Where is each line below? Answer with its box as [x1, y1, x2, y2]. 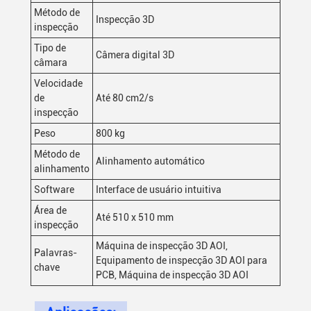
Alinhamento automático [96, 155, 205, 167]
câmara [34, 57, 67, 68]
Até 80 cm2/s [96, 92, 153, 103]
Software [34, 184, 74, 195]
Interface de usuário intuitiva [96, 184, 221, 195]
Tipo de [34, 42, 66, 53]
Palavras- [34, 247, 77, 258]
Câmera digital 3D [96, 49, 174, 60]
